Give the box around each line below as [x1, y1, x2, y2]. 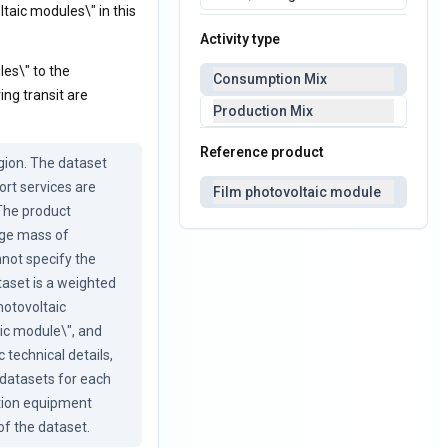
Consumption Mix [213, 71, 328, 87]
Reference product [200, 144, 325, 160]
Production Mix [213, 103, 314, 119]
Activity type [200, 31, 281, 47]
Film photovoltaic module [213, 184, 382, 200]
